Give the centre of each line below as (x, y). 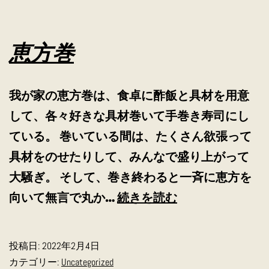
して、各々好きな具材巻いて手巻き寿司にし (129, 115)
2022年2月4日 (71, 246)
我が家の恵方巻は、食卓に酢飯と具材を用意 (129, 95)
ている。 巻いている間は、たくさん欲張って (130, 136)
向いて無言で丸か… (63, 197)
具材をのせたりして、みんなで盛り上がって (129, 156)
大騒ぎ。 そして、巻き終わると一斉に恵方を (130, 177)
